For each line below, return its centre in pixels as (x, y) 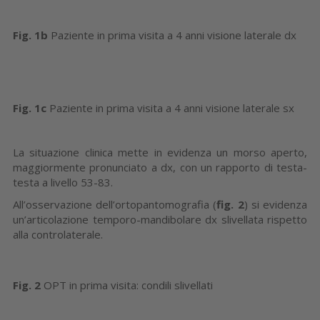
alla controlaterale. (58, 234)
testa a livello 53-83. (63, 182)
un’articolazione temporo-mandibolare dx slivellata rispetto (160, 219)
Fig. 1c (30, 107)
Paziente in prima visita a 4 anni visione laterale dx (172, 35)
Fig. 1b (30, 35)
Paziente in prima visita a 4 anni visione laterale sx (170, 107)
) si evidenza (276, 204)
